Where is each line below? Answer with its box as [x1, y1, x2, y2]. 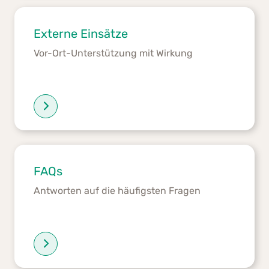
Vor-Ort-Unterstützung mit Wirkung [34, 47, 193, 59]
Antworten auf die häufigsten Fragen [34, 184, 201, 196]
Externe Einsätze [34, 26, 128, 41]
